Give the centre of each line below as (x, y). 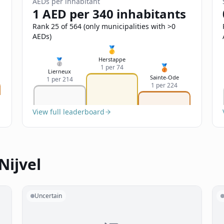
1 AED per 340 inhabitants (109, 14)
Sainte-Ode (164, 77)
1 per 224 (164, 85)
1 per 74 (112, 67)
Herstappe (112, 59)
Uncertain (48, 196)
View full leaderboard (68, 112)
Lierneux (60, 71)
